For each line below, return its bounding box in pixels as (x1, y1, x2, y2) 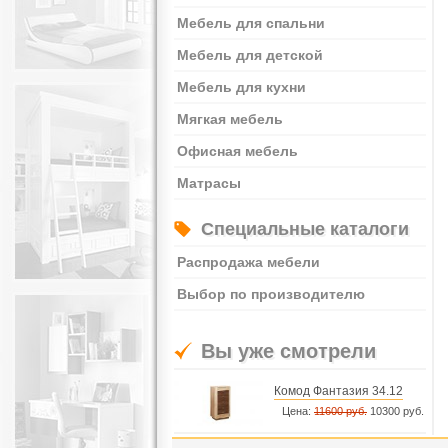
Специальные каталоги (201, 219, 409, 239)
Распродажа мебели (177, 254, 320, 270)
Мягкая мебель (177, 111, 283, 127)
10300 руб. (367, 405, 424, 417)
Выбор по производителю (177, 286, 365, 302)
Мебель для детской (177, 47, 323, 63)
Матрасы (177, 175, 241, 191)
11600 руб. (314, 405, 367, 417)
